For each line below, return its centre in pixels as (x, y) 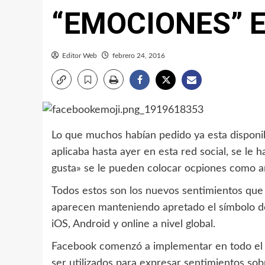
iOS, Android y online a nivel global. (133, 224)
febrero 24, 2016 (139, 56)
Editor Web (80, 56)
